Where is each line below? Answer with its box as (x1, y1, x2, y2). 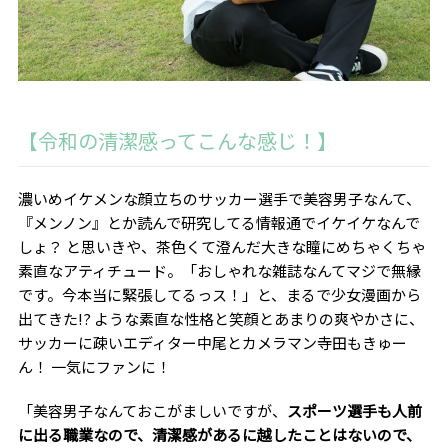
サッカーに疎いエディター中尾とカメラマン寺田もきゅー (17, 332, 407, 354)
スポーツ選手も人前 (286, 400, 422, 422)
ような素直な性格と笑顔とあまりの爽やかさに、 (93, 308, 424, 330)
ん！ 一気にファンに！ (17, 356, 171, 378)
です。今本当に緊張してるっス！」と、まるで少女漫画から (17, 284, 421, 306)
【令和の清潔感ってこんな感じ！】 (17, 126, 337, 156)
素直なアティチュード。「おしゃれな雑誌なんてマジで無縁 (17, 260, 421, 282)
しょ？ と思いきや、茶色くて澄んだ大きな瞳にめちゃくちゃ (17, 236, 426, 258)
